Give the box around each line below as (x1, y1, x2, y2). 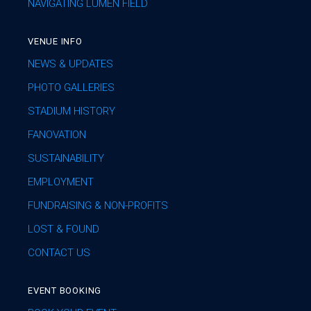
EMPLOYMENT (28, 176, 94, 189)
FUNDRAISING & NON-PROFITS (28, 199, 168, 212)
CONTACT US (28, 246, 90, 260)
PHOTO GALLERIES (28, 81, 115, 94)
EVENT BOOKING (28, 285, 102, 296)
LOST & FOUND (28, 223, 99, 236)
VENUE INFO (28, 36, 83, 47)
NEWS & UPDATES (28, 58, 113, 71)
